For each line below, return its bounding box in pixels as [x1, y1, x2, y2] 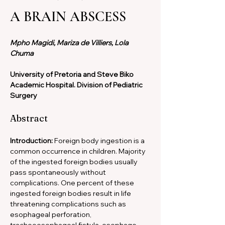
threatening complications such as [10, 199, 128, 208]
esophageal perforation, [10, 210, 93, 219]
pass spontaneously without [10, 168, 107, 177]
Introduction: [10, 136, 54, 145]
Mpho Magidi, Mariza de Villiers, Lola [10, 38, 130, 47]
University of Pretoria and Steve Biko [10, 70, 135, 79]
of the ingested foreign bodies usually [10, 157, 139, 166]
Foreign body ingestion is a [54, 136, 146, 145]
